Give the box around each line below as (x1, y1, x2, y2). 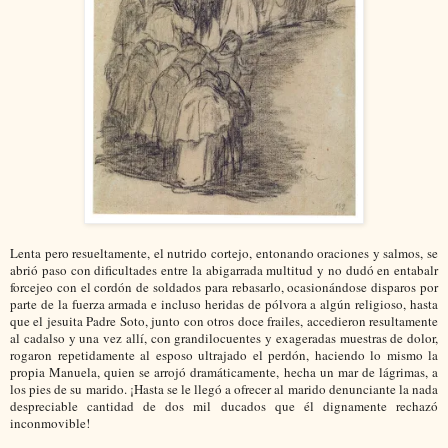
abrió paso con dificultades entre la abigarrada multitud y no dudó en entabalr (10, 261, 438, 280)
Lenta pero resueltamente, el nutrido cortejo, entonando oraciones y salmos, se (10, 244, 438, 263)
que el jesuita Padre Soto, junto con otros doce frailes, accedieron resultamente (10, 312, 438, 331)
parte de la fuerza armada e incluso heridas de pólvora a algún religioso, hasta (10, 295, 438, 314)
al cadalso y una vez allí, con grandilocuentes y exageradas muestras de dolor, (10, 329, 438, 348)
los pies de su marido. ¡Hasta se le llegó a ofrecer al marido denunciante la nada (10, 380, 438, 399)
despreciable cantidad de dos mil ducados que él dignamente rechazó (10, 397, 438, 416)
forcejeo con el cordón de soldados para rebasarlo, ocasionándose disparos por (10, 278, 438, 297)
